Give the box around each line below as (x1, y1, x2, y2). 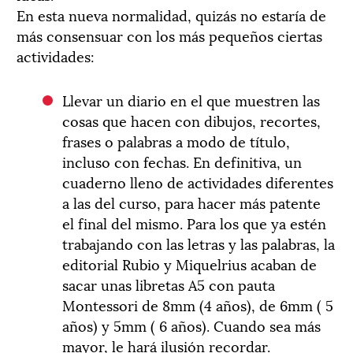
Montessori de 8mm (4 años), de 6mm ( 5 (62, 293, 334, 315)
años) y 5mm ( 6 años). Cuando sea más (62, 314, 321, 336)
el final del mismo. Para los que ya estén (62, 211, 327, 233)
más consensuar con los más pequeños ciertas (17, 24, 322, 46)
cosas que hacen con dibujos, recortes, (62, 109, 321, 131)
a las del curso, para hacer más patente (62, 191, 321, 213)
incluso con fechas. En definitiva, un (62, 150, 303, 172)
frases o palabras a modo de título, (62, 129, 291, 151)
